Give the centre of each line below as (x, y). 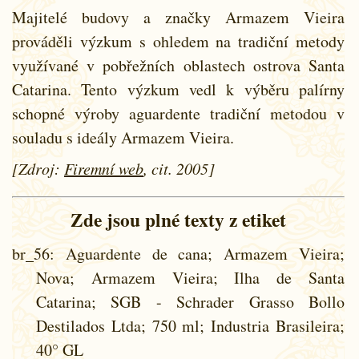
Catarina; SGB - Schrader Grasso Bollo (190, 301)
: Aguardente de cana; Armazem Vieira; (197, 253)
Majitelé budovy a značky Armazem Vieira (178, 17)
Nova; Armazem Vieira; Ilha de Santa (190, 277)
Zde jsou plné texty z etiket (178, 219)
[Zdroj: (38, 168)
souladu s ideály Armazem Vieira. (123, 137)
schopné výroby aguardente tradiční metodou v (178, 113)
